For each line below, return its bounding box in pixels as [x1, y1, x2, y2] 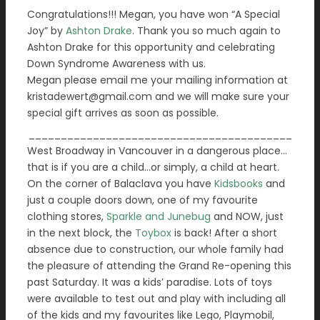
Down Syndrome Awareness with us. [27, 56, 206, 71]
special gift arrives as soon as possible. [27, 106, 219, 120]
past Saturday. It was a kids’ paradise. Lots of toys [27, 275, 272, 289]
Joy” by [27, 24, 66, 38]
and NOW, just [211, 209, 284, 224]
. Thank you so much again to [132, 24, 281, 38]
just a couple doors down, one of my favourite [27, 193, 258, 207]
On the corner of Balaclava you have [27, 176, 214, 191]
